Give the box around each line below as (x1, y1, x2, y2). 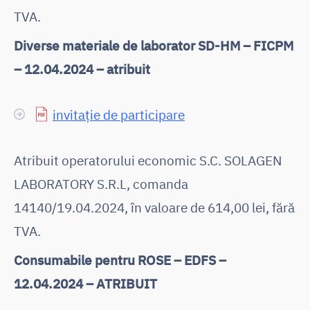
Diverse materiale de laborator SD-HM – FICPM (14, 36, 293, 54)
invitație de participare (53, 105, 185, 123)
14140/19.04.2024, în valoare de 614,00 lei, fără (14, 198, 295, 216)
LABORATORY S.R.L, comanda (14, 174, 188, 192)
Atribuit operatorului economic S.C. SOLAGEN (14, 151, 282, 169)
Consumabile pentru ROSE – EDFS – (14, 250, 226, 268)
